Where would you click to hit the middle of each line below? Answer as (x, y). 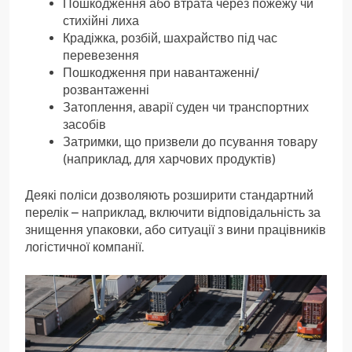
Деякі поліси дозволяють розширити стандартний (169, 196)
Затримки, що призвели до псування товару (190, 142)
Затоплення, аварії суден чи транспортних (186, 108)
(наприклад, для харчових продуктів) (169, 159)
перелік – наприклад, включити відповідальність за (173, 213)
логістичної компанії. (84, 247)
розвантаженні (106, 90)
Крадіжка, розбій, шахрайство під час (170, 38)
